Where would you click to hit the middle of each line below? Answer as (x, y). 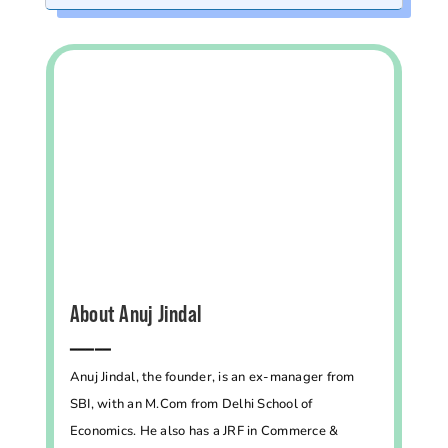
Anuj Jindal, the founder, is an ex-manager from (212, 376)
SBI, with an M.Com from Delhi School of (191, 403)
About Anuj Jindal (135, 314)
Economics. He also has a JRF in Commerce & (204, 430)
